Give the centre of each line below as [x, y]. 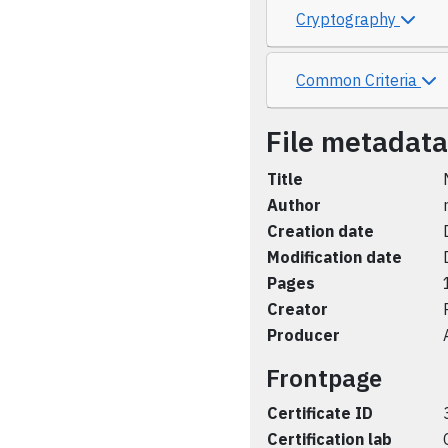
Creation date [320, 231]
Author [294, 205]
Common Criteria [358, 80]
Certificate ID [320, 413]
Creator [297, 309]
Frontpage [324, 378]
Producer [303, 335]
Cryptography [348, 19]
